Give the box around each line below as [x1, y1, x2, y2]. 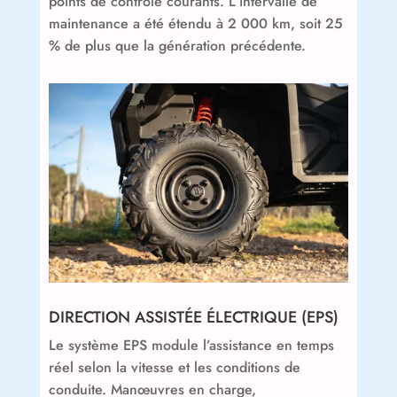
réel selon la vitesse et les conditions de [48, 357, 300, 378]
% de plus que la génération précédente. [48, 35, 306, 56]
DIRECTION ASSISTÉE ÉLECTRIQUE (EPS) [48, 306, 339, 330]
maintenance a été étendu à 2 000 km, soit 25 [48, 12, 343, 34]
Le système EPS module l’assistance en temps [48, 335, 334, 356]
